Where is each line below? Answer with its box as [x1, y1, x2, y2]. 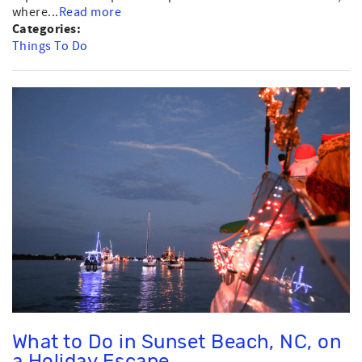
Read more [58, 4, 122, 21]
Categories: [12, 20, 84, 39]
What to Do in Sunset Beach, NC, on [12, 332, 342, 352]
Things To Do [12, 38, 88, 55]
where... [12, 4, 59, 21]
